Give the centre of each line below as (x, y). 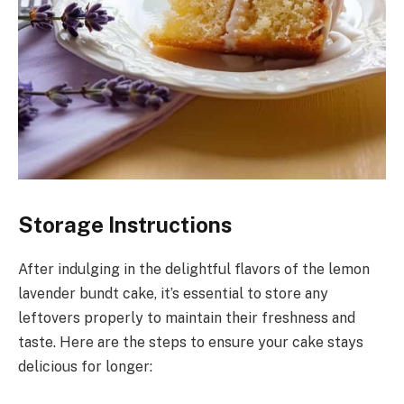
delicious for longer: (85, 366)
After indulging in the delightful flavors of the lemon (194, 269)
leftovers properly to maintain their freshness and (187, 317)
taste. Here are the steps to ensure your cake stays (191, 342)
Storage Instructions (125, 224)
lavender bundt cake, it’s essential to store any (173, 293)
